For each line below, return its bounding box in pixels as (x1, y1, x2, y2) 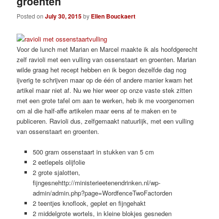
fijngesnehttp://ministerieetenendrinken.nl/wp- (32, 177, 160, 187)
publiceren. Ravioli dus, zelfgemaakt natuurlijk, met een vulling (17, 116, 194, 126)
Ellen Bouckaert (91, 12, 136, 21)
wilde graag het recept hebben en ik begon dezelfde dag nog (17, 65, 187, 74)
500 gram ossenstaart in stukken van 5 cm (32, 147, 154, 156)
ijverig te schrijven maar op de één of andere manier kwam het (17, 75, 193, 85)
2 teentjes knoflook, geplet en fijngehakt (32, 198, 146, 208)
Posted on (17, 12, 45, 21)
